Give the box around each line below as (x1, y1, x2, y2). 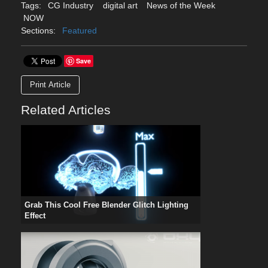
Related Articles (21, 102, 111, 117)
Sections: (21, 25, 56, 35)
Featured (62, 25, 98, 35)
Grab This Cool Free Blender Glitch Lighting (25, 201, 189, 210)
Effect (25, 212, 46, 221)
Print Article (30, 80, 71, 89)
